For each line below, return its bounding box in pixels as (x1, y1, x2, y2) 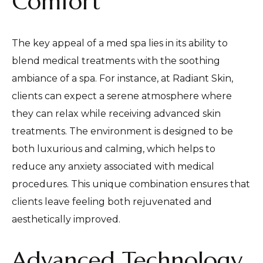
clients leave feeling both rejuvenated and (12, 195, 212, 207)
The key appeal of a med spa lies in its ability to (12, 37, 228, 49)
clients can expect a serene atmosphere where (12, 90, 232, 102)
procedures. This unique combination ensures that (12, 178, 250, 190)
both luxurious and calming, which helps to (12, 143, 215, 154)
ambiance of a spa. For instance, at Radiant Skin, (12, 72, 233, 84)
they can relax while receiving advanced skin (12, 107, 221, 119)
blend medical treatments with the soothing (12, 55, 220, 66)
